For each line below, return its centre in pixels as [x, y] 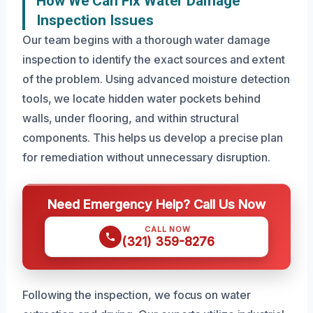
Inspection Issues [95, 21]
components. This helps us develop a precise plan [153, 138]
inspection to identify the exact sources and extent [154, 60]
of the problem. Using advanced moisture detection [156, 79]
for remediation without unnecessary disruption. [147, 158]
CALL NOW [168, 230]
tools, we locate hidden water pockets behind [141, 99]
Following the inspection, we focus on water [137, 295]
